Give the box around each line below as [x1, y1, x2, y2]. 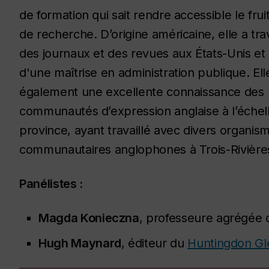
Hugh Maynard [38, 235, 121, 250]
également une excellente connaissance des [19, 84, 264, 99]
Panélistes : [19, 176, 83, 191]
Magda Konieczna [38, 210, 139, 225]
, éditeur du [121, 235, 188, 250]
